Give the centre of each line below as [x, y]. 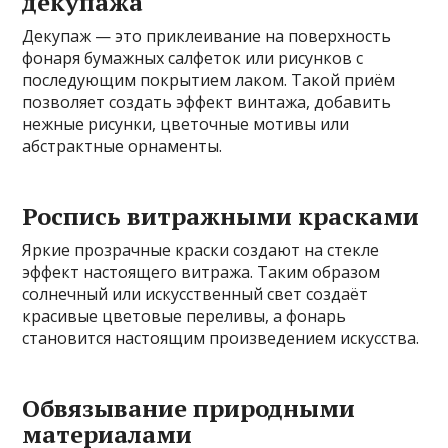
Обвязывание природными [189, 407]
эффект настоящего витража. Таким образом [201, 271]
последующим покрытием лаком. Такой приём [209, 79]
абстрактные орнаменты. [122, 145]
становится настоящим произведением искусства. [221, 337]
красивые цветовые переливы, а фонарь [184, 315]
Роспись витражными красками [221, 215]
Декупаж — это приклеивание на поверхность [207, 35]
